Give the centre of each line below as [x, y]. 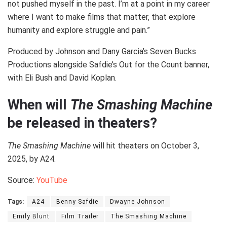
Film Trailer [80, 216]
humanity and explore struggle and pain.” [79, 30]
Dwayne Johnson [138, 202]
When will [39, 105]
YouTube [52, 180]
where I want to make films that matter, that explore [102, 17]
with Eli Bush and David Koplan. [62, 78]
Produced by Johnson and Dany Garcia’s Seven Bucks [102, 51]
